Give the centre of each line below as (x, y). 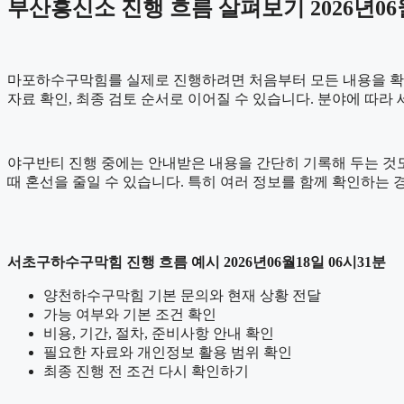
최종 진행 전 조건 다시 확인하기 (146, 371)
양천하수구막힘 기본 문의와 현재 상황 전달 (182, 295)
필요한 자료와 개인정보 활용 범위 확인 (168, 352)
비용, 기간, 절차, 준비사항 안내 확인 (159, 333)
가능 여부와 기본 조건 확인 (130, 314)
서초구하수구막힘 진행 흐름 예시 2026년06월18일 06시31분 (197, 262)
